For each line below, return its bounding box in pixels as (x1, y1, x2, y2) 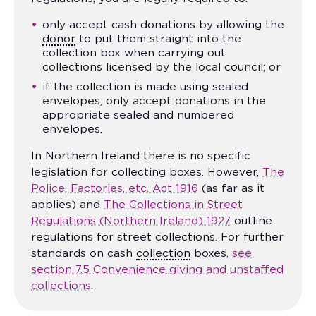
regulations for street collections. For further (31, 232, 284, 243)
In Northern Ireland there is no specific (31, 151, 250, 162)
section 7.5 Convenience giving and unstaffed (31, 265, 284, 276)
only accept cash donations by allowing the (42, 19, 285, 30)
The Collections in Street (104, 200, 243, 211)
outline (231, 216, 272, 227)
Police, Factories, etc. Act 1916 (31, 183, 198, 195)
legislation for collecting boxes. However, (31, 167, 262, 178)
